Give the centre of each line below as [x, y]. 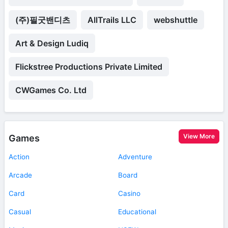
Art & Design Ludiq [52, 44]
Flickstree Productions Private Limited [89, 67]
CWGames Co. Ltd [51, 90]
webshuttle [176, 20]
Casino [129, 194]
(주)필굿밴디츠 [43, 20]
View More [199, 136]
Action [19, 157]
